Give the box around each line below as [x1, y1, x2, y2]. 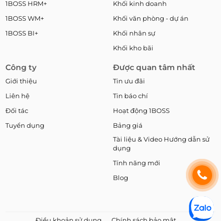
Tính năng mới [113, 159, 161, 167]
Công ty [5, 63, 37, 73]
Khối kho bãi [113, 44, 154, 52]
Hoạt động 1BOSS [113, 107, 170, 115]
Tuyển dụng [5, 121, 45, 130]
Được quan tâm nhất [113, 63, 196, 73]
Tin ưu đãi [113, 77, 146, 85]
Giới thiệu [5, 77, 37, 85]
